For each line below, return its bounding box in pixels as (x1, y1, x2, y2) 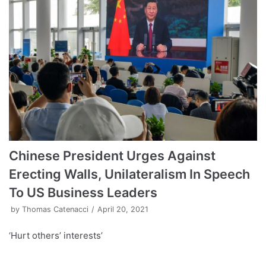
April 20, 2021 (97, 205, 148, 214)
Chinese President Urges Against (9, 148, 216, 164)
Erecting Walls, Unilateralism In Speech (9, 166, 250, 182)
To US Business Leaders (9, 185, 157, 201)
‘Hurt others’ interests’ (9, 230, 103, 242)
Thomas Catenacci (22, 205, 88, 214)
